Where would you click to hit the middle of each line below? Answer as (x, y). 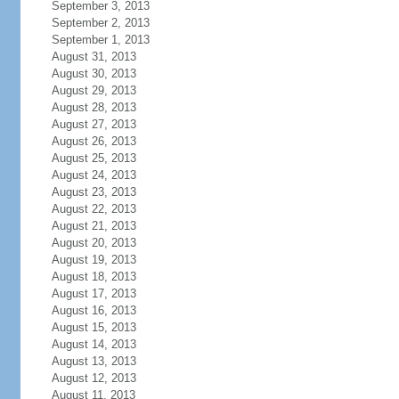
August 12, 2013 (94, 378)
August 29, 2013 (94, 90)
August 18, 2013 (94, 277)
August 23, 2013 (94, 192)
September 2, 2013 (100, 23)
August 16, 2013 (94, 310)
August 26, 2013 (94, 141)
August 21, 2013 (94, 226)
